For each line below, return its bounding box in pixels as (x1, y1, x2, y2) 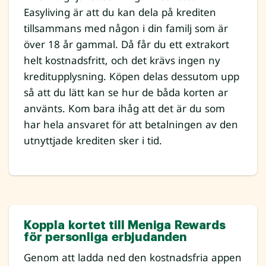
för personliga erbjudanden (24, 231, 187, 244)
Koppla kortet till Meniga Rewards (24, 219, 226, 232)
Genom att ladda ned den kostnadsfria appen (24, 251, 242, 265)
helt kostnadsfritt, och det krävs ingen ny (24, 53, 220, 68)
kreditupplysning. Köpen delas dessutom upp (24, 69, 239, 84)
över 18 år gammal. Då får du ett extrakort (24, 37, 229, 52)
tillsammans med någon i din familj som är (24, 21, 228, 36)
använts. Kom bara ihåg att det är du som (24, 102, 225, 116)
